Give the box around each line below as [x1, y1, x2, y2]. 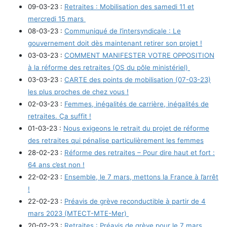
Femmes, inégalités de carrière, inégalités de [64, 99, 209, 108]
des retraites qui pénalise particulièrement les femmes [28, 136, 204, 144]
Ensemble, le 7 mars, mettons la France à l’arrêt [64, 172, 218, 181]
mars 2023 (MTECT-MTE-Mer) [28, 209, 129, 217]
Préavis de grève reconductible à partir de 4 [64, 197, 206, 205]
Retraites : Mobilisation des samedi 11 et [64, 2, 194, 11]
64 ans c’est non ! [28, 160, 85, 169]
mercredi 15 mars [28, 14, 86, 23]
